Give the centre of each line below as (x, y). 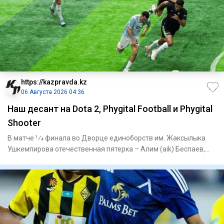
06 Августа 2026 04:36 (53, 92)
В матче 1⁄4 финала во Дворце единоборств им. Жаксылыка (106, 138)
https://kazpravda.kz (54, 82)
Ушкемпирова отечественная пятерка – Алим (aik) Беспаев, (106, 149)
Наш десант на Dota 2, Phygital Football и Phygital (110, 109)
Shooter (24, 123)
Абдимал (23, 160)
